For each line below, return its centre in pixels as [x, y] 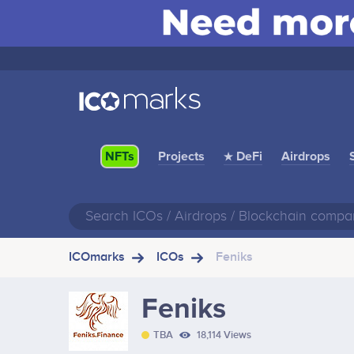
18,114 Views [223, 335]
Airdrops [306, 156]
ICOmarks [97, 257]
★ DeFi [243, 156]
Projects [181, 156]
